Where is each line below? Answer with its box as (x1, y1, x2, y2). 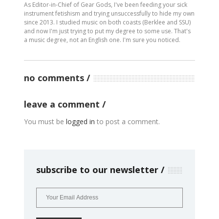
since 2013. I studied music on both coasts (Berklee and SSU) (24, 18, 191, 26)
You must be (24, 116, 66, 126)
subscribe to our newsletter (36, 163, 158, 175)
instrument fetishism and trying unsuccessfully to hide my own (24, 9, 195, 18)
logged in (66, 116, 95, 126)
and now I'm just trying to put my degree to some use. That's (24, 26, 191, 35)
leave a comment (24, 98, 102, 110)
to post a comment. (95, 116, 160, 126)
